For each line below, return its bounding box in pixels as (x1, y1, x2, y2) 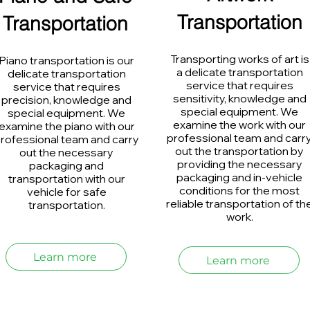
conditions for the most (179, 183, 300, 197)
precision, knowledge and (1, 93, 131, 107)
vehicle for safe (26, 185, 107, 199)
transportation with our (8, 172, 125, 185)
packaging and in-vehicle (176, 170, 302, 184)
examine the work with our (173, 118, 306, 131)
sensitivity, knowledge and (172, 91, 307, 105)
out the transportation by (175, 144, 304, 158)
